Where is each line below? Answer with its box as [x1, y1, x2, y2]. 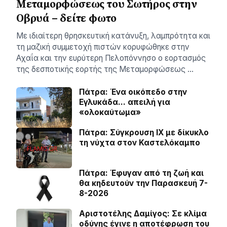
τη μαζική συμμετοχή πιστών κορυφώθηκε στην [16, 42, 190, 52]
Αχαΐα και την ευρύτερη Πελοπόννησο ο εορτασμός [16, 53, 206, 63]
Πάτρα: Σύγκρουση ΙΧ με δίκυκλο [79, 128, 209, 137]
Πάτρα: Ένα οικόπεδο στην [79, 87, 187, 97]
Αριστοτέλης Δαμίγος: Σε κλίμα [79, 209, 207, 218]
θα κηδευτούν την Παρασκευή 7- [79, 178, 208, 188]
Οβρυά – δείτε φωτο [16, 11, 117, 25]
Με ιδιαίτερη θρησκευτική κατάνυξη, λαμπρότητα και [16, 31, 210, 41]
